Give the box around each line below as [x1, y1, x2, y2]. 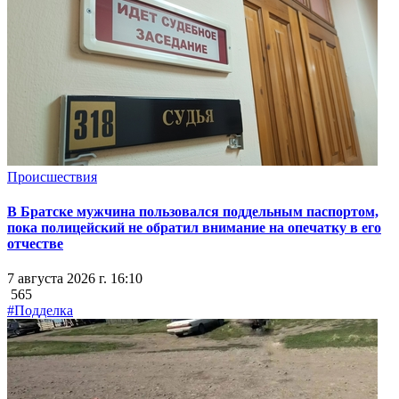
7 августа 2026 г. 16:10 [7, 271, 142, 287]
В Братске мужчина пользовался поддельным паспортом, [7, 203, 379, 219]
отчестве [7, 235, 63, 251]
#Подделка [7, 303, 73, 319]
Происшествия [7, 168, 97, 184]
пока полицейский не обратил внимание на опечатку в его [7, 219, 381, 235]
